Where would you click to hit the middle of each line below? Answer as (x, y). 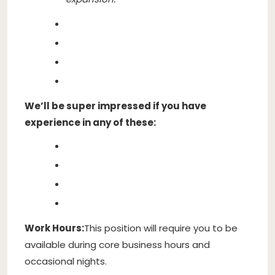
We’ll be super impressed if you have (115, 106)
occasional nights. (66, 261)
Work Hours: (54, 228)
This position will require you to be (161, 228)
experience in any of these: (90, 122)
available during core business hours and (117, 244)
